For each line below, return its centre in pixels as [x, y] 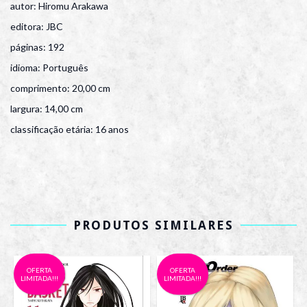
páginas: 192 [37, 47]
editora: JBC [37, 26]
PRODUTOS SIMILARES [153, 225]
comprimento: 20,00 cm [60, 88]
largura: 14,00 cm [47, 108]
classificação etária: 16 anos [70, 129]
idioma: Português [49, 67]
